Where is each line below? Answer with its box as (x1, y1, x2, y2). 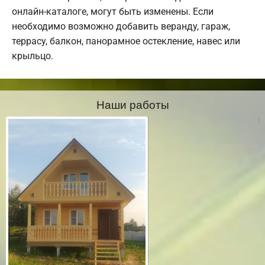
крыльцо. (12, 50, 53, 62)
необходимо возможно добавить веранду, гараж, (12, 21, 230, 33)
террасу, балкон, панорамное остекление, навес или (12, 35, 240, 47)
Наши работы (96, 96, 169, 112)
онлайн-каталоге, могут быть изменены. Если (12, 6, 214, 18)
